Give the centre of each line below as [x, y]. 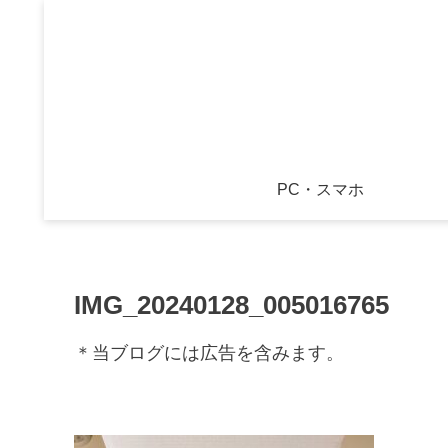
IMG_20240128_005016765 [231, 305]
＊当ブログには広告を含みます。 [209, 353]
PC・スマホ [320, 189]
